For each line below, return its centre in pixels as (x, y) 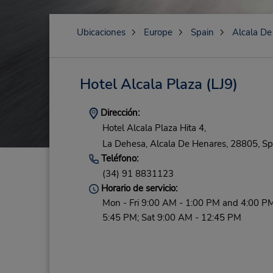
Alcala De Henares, (189, 144)
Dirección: (119, 113)
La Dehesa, (125, 144)
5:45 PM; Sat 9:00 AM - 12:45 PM (172, 218)
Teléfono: (118, 158)
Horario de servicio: (138, 189)
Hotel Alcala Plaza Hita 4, (154, 128)
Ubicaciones (101, 32)
